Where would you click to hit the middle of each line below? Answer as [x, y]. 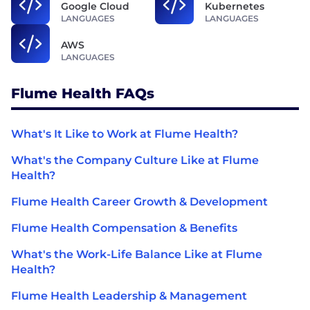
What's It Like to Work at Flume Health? [125, 134]
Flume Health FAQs [83, 94]
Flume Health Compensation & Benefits [124, 228]
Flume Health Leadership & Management [129, 296]
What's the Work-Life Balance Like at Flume [137, 255]
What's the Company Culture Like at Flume [135, 161]
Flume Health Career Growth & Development [139, 202]
